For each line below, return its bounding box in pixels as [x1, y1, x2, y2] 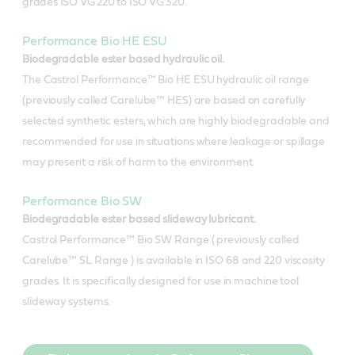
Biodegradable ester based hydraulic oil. [22, 53, 224, 65]
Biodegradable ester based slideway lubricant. [22, 213, 256, 225]
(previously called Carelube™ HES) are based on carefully [22, 94, 306, 106]
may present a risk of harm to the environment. [22, 156, 255, 168]
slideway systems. [22, 296, 111, 307]
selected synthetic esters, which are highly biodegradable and [22, 115, 330, 127]
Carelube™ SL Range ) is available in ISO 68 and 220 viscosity [22, 254, 325, 266]
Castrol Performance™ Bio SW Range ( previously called [22, 234, 300, 246]
